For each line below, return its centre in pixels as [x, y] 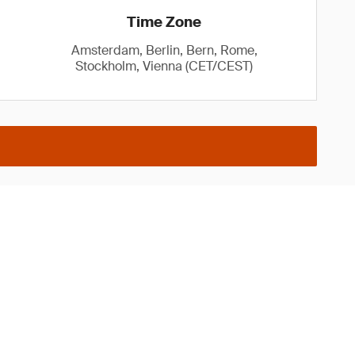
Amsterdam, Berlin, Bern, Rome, [164, 50]
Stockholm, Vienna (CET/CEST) [164, 66]
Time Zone [164, 22]
